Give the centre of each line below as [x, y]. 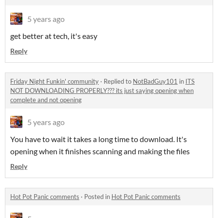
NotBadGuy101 [155, 81]
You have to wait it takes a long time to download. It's [99, 139]
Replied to [118, 81]
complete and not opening [46, 100]
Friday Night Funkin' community [54, 81]
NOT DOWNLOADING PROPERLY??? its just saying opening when [102, 90]
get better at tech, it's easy [54, 36]
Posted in [98, 196]
